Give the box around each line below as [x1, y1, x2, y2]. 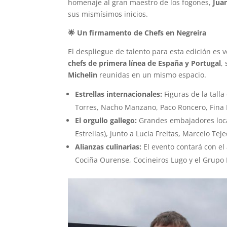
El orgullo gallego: [75, 116, 137, 126]
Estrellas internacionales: [75, 89, 163, 99]
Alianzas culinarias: [75, 142, 142, 152]
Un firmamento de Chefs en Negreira [75, 28, 207, 38]
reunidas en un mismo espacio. [97, 70, 207, 80]
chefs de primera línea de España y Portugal [68, 58, 221, 68]
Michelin [68, 70, 98, 80]
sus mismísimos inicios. [68, 9, 148, 19]
